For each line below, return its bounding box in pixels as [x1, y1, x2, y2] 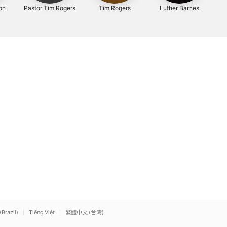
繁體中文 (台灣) [65, 209, 104, 216]
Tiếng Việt [29, 209, 55, 216]
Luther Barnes [160, 4, 199, 12]
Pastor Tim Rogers [24, 4, 75, 12]
